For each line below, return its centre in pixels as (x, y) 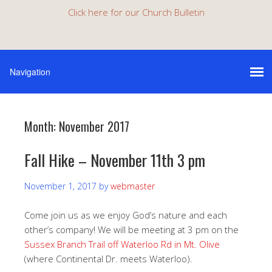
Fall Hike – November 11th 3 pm (115, 160)
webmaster (133, 186)
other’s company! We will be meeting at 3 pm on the (131, 229)
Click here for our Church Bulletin (136, 12)
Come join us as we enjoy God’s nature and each (126, 215)
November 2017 (94, 126)
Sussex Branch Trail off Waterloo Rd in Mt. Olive (122, 244)
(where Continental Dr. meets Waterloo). (108, 259)
